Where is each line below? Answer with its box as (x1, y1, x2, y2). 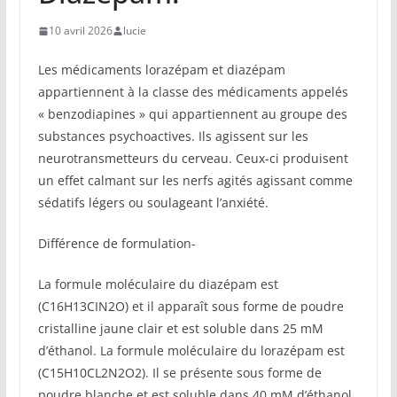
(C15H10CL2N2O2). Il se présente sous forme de (37, 364, 322, 381)
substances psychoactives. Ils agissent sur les (37, 128, 308, 144)
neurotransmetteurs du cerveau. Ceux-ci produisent (37, 150, 348, 167)
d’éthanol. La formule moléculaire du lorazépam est (37, 342, 345, 359)
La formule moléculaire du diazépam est (37, 276, 278, 292)
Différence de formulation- (37, 235, 196, 252)
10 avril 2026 (48, 23, 113, 38)
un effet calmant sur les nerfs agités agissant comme (37, 172, 353, 189)
